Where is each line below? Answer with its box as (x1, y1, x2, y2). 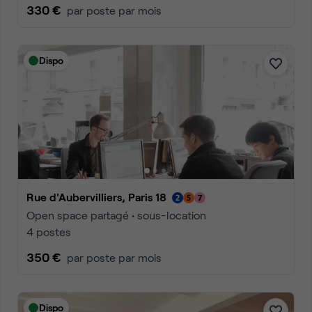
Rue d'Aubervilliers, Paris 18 (34, 190, 166, 203)
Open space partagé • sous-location (26, 208, 206, 221)
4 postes (26, 225, 71, 238)
